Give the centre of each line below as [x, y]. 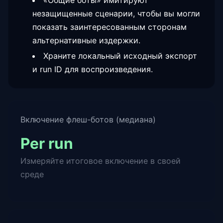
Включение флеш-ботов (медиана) [88, 119]
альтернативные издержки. [86, 40]
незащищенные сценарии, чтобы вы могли [116, 13]
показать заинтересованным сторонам [110, 27]
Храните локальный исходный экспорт [120, 56]
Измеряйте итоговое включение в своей [101, 161]
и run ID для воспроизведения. [93, 69]
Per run [47, 143]
